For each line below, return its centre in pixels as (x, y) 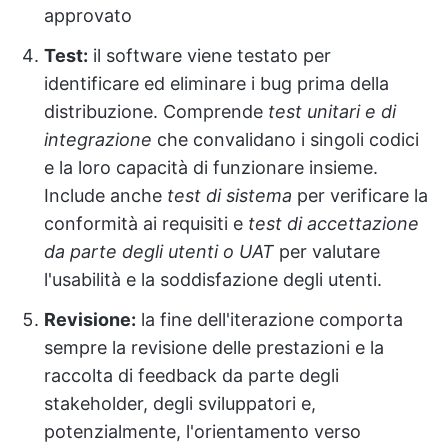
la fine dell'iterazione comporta (269, 319)
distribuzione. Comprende (156, 111)
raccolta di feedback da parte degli (191, 375)
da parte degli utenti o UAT (161, 251)
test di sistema (229, 195)
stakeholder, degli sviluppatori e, (180, 403)
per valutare (329, 251)
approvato (88, 15)
